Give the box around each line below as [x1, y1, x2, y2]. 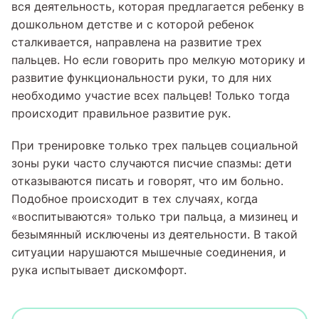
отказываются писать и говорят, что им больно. [11, 173, 283, 189]
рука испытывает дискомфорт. [11, 262, 187, 278]
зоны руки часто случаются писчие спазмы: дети [11, 155, 292, 172]
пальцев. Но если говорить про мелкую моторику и [11, 52, 305, 68]
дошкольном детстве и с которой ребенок [11, 16, 254, 33]
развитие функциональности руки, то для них [11, 70, 272, 86]
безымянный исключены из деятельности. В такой [11, 226, 298, 243]
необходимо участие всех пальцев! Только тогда [11, 88, 290, 104]
